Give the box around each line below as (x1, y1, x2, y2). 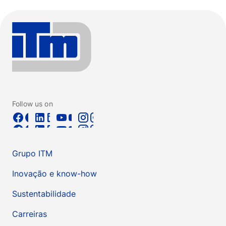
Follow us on (12, 99, 53, 108)
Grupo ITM (12, 148, 52, 159)
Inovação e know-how (12, 168, 97, 179)
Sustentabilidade (12, 189, 76, 199)
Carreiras (12, 209, 47, 219)
